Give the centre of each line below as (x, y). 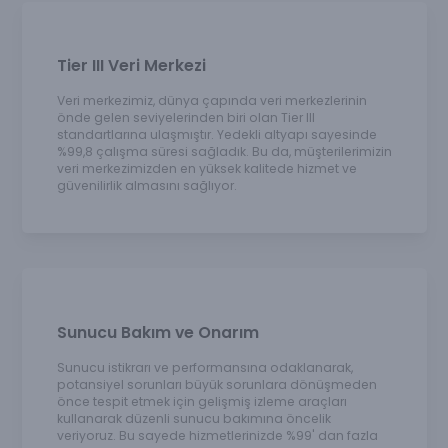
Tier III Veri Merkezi (131, 66)
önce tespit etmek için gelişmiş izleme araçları (201, 401)
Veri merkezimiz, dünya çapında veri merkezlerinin (211, 101)
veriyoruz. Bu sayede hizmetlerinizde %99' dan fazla (217, 435)
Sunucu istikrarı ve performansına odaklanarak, (204, 367)
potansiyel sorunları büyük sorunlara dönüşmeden (216, 384)
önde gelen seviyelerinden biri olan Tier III (185, 118)
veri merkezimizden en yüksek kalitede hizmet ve (206, 169)
